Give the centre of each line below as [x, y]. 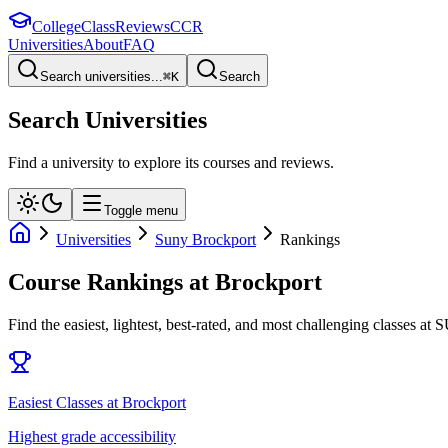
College [56, 26]
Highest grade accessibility [92, 436]
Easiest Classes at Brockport [97, 402]
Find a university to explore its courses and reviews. [171, 162]
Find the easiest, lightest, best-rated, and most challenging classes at [219, 324]
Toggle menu [141, 210]
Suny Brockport [205, 239]
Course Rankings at [111, 281]
